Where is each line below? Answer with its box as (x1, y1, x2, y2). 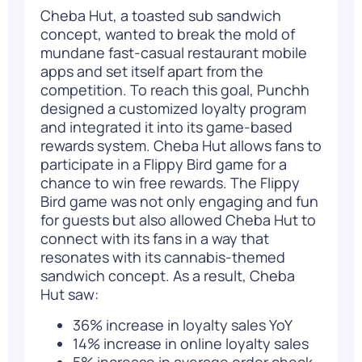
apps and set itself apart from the (40, 61, 263, 82)
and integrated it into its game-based (40, 117, 293, 137)
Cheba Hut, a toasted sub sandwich (40, 6, 281, 26)
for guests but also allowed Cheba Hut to (40, 210, 316, 230)
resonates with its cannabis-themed (40, 247, 285, 267)
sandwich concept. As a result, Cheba (40, 266, 295, 286)
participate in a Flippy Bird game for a (40, 154, 287, 175)
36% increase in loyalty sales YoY (73, 314, 295, 335)
